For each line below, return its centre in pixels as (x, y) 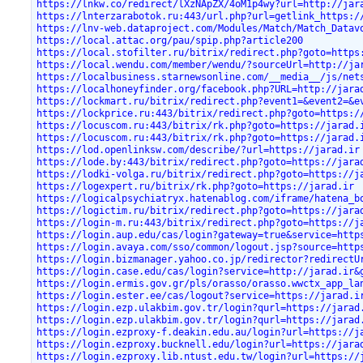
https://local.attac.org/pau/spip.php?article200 (170, 40)
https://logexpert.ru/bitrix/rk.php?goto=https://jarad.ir (196, 186)
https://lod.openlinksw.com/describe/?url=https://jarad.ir (199, 149)
